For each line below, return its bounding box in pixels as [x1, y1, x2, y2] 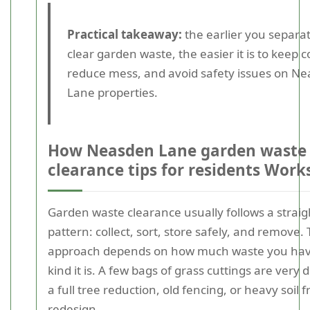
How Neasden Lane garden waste [48, 140, 307, 161]
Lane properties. [67, 84, 158, 100]
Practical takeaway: [67, 26, 182, 42]
